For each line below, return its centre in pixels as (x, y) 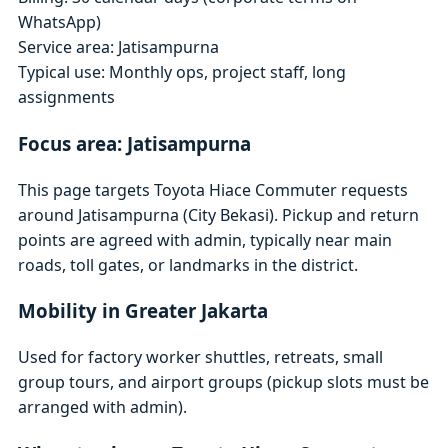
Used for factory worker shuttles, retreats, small (201, 357)
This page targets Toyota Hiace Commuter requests (213, 189)
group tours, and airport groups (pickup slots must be (224, 382)
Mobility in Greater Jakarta (143, 311)
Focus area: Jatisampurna (135, 143)
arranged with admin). (103, 407)
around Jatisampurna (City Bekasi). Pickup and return (219, 214)
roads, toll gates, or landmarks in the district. (188, 264)
